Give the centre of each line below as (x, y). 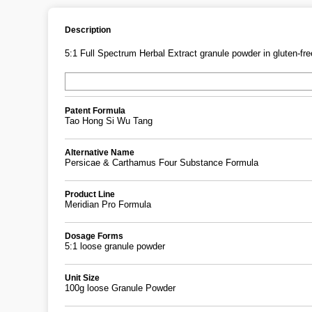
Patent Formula (95, 110)
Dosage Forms (94, 236)
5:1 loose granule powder (115, 247)
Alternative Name (100, 152)
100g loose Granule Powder (120, 288)
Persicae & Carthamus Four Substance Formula (162, 162)
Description (88, 29)
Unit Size (82, 278)
